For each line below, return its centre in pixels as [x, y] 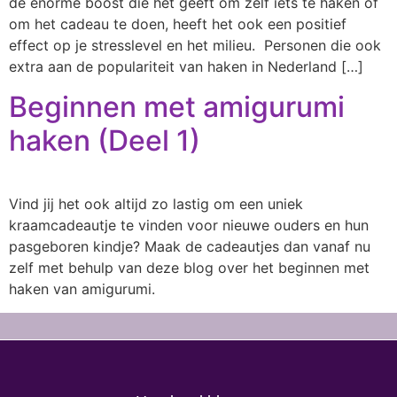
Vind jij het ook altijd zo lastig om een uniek [156, 203]
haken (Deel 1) [105, 140]
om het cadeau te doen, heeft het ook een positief [178, 24]
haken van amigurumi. [82, 288]
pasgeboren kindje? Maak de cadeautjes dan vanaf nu [190, 246]
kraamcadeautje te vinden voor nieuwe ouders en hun [189, 225]
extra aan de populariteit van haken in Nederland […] [186, 67]
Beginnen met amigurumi [177, 106]
